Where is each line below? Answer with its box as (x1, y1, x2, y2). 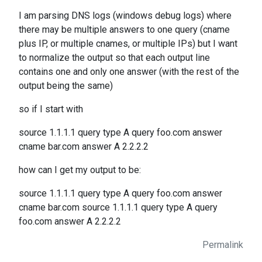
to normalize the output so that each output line (19, 52, 210, 63)
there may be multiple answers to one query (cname (19, 24, 230, 35)
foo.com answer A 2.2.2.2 (19, 216, 121, 227)
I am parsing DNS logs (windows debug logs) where (19, 10, 232, 21)
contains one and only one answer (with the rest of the (19, 66, 239, 77)
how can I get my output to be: (19, 164, 141, 175)
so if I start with (19, 104, 83, 115)
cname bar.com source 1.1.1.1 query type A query (19, 202, 218, 213)
